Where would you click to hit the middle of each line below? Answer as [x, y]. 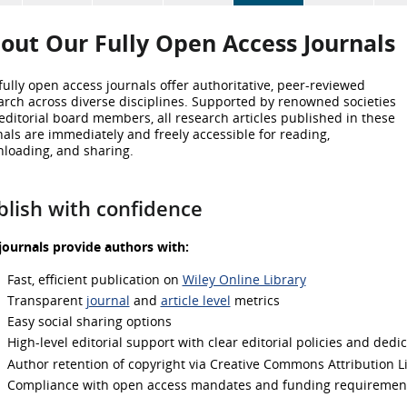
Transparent [46, 300]
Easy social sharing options [89, 322]
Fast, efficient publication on [94, 279]
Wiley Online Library [244, 279]
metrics [255, 300]
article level [195, 300]
